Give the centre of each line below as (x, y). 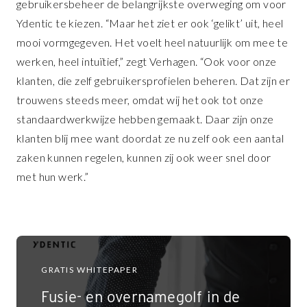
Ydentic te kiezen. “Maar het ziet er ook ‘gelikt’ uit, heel (150, 23)
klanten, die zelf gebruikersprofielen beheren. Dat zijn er (153, 81)
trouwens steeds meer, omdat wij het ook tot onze (140, 100)
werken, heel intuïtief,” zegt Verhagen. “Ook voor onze (147, 62)
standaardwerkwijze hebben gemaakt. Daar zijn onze (145, 119)
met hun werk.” (53, 177)
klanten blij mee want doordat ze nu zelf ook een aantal (150, 138)
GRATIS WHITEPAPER (90, 270)
